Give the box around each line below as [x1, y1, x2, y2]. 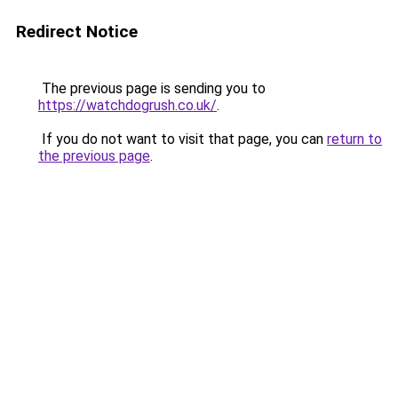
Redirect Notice [16, 21, 138, 42]
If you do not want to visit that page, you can [38, 131, 327, 147]
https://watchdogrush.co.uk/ [38, 97, 217, 114]
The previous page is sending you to [38, 80, 266, 97]
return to [327, 131, 382, 147]
